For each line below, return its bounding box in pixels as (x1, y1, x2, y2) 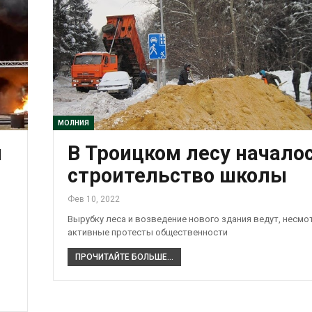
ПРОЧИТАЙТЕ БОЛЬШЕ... (75, 252, 173, 263)
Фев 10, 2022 (67, 194, 120, 205)
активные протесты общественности (67, 227, 228, 238)
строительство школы (67, 164, 287, 188)
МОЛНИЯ (57, 119, 89, 127)
